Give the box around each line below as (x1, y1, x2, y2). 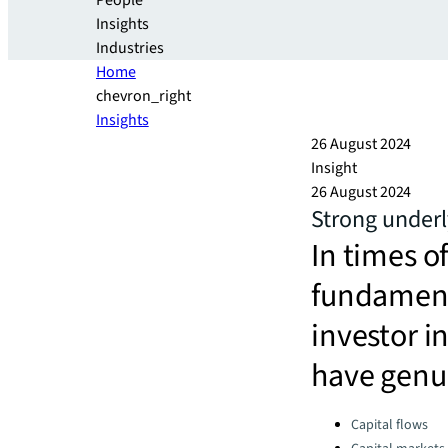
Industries (96, 37, 164, 59)
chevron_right (96, 85, 191, 107)
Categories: (310, 411, 387, 428)
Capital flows (351, 415, 428, 435)
